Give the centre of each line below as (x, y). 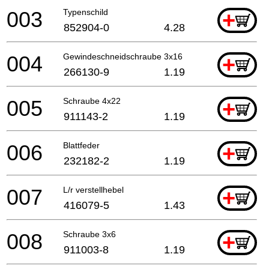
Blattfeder (81, 145)
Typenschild (86, 12)
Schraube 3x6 (89, 234)
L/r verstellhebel (93, 189)
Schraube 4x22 (92, 101)
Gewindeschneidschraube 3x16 (123, 56)
